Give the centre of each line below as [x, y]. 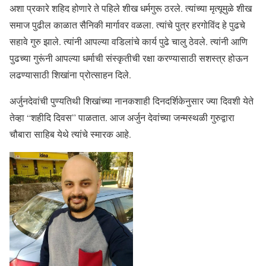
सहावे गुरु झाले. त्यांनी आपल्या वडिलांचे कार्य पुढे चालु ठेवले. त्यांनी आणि [129, 41]
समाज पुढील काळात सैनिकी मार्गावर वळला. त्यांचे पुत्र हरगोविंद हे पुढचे [127, 25]
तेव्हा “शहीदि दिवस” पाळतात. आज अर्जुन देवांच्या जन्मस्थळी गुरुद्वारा [122, 117]
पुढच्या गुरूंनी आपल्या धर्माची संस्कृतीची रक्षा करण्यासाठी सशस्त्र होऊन [129, 58]
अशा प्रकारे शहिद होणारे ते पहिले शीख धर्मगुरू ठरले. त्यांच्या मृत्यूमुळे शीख [131, 8]
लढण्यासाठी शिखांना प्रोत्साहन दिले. [72, 75]
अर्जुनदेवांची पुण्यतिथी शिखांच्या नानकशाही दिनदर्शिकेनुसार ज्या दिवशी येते [132, 101]
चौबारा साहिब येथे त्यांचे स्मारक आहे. [72, 134]
